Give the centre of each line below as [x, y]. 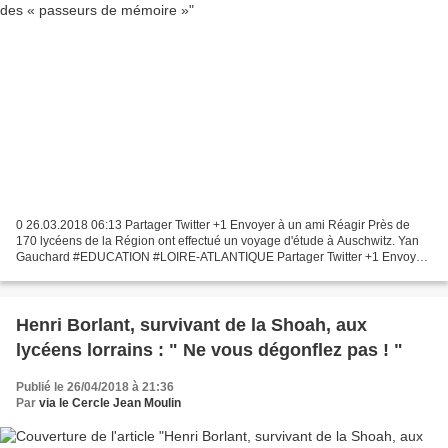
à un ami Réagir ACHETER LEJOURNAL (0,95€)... [153, 273]
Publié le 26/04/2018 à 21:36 [95, 387]
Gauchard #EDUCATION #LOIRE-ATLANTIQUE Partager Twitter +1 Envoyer [221, 257]
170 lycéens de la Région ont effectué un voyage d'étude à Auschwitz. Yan [217, 241]
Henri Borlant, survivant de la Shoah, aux [191, 325]
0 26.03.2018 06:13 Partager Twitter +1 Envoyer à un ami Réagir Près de [213, 225]
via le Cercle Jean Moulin [110, 403]
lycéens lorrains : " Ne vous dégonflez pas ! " [209, 350]
